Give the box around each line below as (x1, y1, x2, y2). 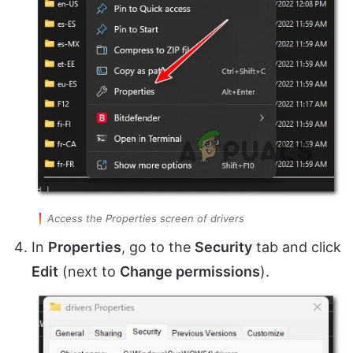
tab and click (252, 238, 341, 255)
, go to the (121, 238, 195, 255)
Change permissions (120, 262, 260, 280)
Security (195, 238, 252, 255)
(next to (58, 262, 120, 280)
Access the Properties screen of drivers (47, 211, 244, 225)
